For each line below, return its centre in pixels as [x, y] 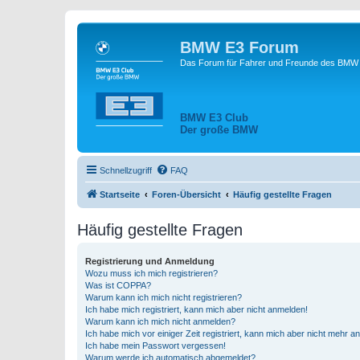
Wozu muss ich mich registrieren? [151, 274]
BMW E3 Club [214, 117]
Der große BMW [219, 129]
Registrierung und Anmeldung [150, 262]
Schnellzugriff [126, 171]
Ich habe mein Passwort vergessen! [155, 346]
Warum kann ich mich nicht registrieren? [164, 298]
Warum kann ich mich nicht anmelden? [160, 322]
